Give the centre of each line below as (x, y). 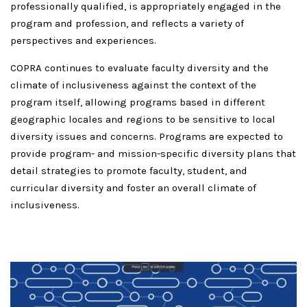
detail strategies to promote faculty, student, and (129, 171)
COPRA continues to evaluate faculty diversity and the (139, 68)
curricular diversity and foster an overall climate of (133, 188)
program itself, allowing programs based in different (138, 102)
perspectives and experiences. (85, 40)
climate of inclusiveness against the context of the (133, 85)
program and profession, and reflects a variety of (127, 23)
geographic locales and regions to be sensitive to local (143, 119)
